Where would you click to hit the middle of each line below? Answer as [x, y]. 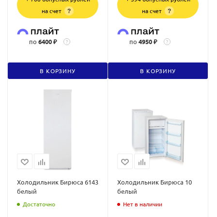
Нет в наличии [143, 204]
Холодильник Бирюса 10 [155, 182]
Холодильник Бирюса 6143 [58, 182]
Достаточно [39, 204]
